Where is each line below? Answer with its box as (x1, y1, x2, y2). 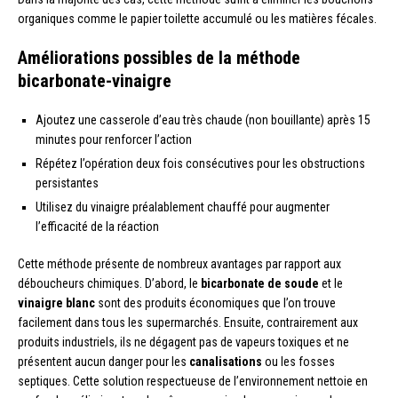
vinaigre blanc (18, 295, 95, 310)
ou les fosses (262, 354, 335, 369)
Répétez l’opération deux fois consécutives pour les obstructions (36, 155, 365, 171)
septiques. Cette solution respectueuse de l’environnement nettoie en (18, 373, 368, 388)
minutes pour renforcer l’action (36, 131, 192, 147)
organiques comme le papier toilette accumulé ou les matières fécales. (18, 11, 377, 26)
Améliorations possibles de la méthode (18, 46, 300, 68)
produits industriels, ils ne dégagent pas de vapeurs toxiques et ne (18, 334, 349, 349)
